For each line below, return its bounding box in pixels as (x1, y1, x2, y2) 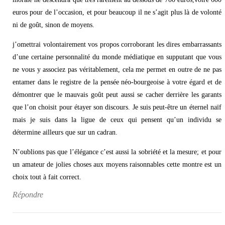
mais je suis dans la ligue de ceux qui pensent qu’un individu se (13, 116, 221, 124)
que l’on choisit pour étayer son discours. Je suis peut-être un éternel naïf (13, 103, 221, 111)
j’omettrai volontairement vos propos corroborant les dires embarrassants (13, 40, 221, 48)
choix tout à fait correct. (13, 173, 81, 181)
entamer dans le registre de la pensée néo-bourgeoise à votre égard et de (13, 78, 221, 86)
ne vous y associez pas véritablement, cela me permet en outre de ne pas (13, 65, 221, 73)
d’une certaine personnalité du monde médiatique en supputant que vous (13, 53, 221, 61)
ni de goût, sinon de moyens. (13, 21, 94, 29)
